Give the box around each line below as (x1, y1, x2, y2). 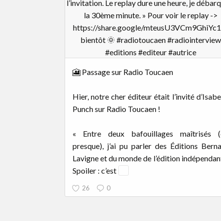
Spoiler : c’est (73, 165, 118, 175)
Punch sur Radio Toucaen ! (73, 104, 160, 113)
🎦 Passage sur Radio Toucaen (73, 67, 173, 76)
